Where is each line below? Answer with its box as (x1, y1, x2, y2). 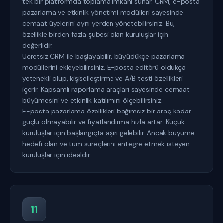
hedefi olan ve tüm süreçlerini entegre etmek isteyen (22, 139, 190, 148)
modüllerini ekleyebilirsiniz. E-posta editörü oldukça (22, 63, 186, 72)
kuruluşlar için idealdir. (22, 150, 91, 159)
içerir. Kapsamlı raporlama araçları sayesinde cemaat (22, 85, 190, 94)
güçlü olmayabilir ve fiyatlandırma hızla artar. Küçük (22, 117, 185, 126)
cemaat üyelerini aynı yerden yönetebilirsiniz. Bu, (22, 19, 175, 28)
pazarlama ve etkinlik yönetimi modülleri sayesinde (22, 8, 184, 17)
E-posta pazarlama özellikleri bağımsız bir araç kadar (22, 107, 191, 115)
